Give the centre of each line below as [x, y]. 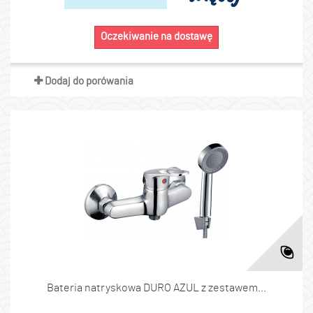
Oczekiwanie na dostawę [156, 37]
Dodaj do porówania [89, 81]
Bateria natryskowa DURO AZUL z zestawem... [156, 288]
